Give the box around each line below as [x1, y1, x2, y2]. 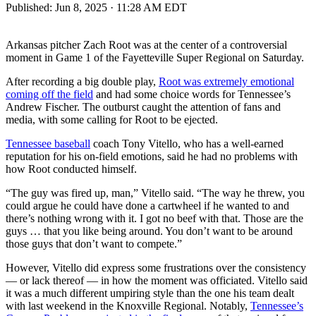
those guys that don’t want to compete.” [6, 237, 182, 250]
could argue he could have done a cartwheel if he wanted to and [6, 199, 289, 212]
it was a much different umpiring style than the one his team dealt [6, 286, 294, 299]
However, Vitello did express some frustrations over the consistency [6, 261, 306, 274]
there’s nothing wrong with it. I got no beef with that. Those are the [6, 212, 303, 224]
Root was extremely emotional [159, 75, 294, 87]
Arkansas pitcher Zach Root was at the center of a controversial [6, 38, 287, 51]
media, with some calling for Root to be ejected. [6, 113, 218, 126]
